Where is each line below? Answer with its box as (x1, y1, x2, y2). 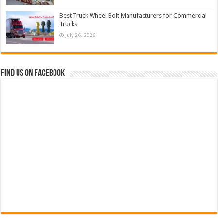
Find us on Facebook (1, 68, 65, 78)
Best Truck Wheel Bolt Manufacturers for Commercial (59, 11, 207, 19)
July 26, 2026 (65, 32, 96, 38)
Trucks (59, 20, 78, 28)
